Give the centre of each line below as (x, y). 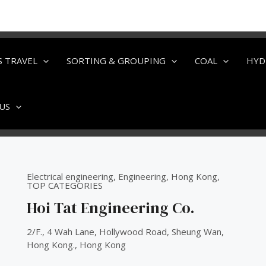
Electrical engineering (70, 176)
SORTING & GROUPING (116, 61)
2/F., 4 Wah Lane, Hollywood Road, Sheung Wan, (125, 231)
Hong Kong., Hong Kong (76, 244)
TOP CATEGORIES (64, 185)
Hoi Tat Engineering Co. (110, 208)
